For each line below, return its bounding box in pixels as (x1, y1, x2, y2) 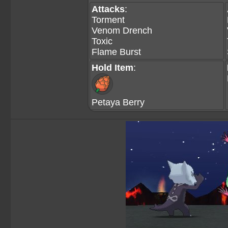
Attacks (92, 4, 125, 14)
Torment (92, 15, 125, 25)
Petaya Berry (92, 97, 145, 107)
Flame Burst (92, 47, 141, 57)
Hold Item (92, 63, 133, 73)
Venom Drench (92, 25, 152, 36)
